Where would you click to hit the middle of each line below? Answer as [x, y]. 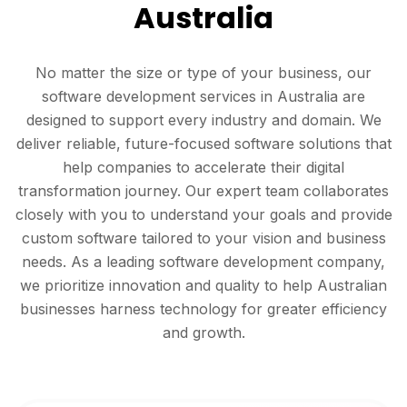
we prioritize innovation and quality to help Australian [203, 286]
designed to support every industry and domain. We [203, 120]
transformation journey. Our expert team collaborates [203, 191]
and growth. [203, 333]
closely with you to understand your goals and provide [203, 215]
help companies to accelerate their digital [203, 168]
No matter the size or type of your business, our [203, 73]
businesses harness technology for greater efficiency [203, 309]
